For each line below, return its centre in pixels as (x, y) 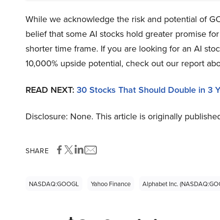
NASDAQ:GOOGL (54, 184)
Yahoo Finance (111, 184)
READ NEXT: (51, 90)
